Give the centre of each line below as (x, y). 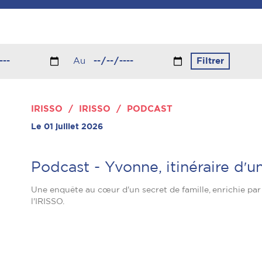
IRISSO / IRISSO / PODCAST (102, 109)
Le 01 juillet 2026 (67, 127)
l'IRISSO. (48, 201)
